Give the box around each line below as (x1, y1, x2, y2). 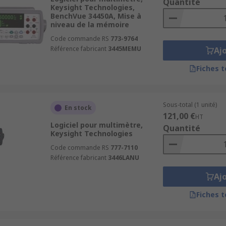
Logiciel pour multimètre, (50, 120, 143, 130)
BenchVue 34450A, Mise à (50, 11, 141, 21)
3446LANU (107, 153, 139, 162)
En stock (64, 103, 92, 112)
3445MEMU (107, 44, 141, 53)
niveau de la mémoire (50, 20, 129, 29)
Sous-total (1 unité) (162, 100, 217, 109)
